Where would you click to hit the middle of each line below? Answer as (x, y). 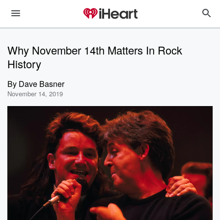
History (24, 64)
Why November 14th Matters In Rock (95, 50)
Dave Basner (41, 84)
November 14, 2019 (35, 94)
